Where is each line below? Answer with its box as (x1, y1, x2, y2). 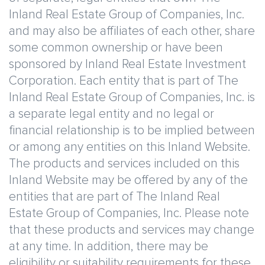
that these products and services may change (9, 224, 254, 236)
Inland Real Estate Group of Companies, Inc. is (9, 91, 255, 104)
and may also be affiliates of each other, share (9, 25, 255, 37)
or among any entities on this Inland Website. (9, 141, 250, 153)
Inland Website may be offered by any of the (9, 174, 248, 186)
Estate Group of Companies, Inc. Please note (9, 207, 249, 219)
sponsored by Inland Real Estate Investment (9, 58, 246, 70)
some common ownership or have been (9, 41, 223, 54)
